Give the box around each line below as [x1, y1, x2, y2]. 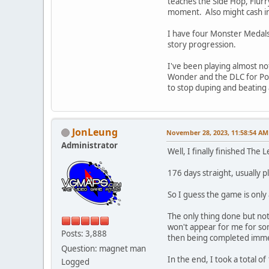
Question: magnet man [61, 243, 146, 254]
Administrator [61, 139, 118, 151]
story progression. [168, 38, 236, 50]
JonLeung [72, 125, 118, 139]
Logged [61, 256, 89, 267]
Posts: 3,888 [61, 228, 107, 239]
